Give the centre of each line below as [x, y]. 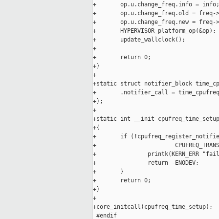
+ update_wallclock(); [139, 40]
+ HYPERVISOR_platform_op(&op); [154, 31]
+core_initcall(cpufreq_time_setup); [153, 207]
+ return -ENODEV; [146, 163]
